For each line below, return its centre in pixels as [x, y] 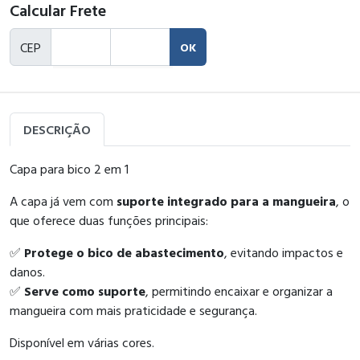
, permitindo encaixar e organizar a [239, 291]
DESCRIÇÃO [57, 129]
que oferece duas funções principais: [109, 220]
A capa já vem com [63, 201]
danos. [27, 272]
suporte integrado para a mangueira [226, 201]
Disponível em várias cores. [82, 342]
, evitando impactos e [284, 252]
